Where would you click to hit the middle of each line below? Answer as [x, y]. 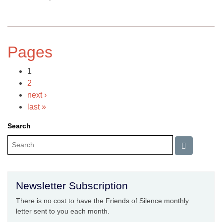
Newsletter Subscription [72, 186]
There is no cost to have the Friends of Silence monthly [102, 201]
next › [37, 95]
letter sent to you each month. [63, 211]
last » [37, 107]
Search [19, 126]
